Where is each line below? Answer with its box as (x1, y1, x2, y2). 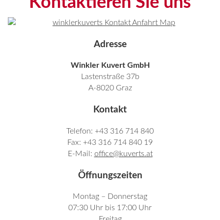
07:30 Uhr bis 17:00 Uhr (68, 204, 152, 212)
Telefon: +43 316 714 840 (66, 127, 154, 135)
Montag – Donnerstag (73, 192, 147, 201)
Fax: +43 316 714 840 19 (67, 138, 153, 146)
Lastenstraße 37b (81, 73, 139, 81)
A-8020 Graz (88, 84, 132, 92)
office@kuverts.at (94, 149, 153, 158)
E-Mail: (67, 149, 94, 158)
